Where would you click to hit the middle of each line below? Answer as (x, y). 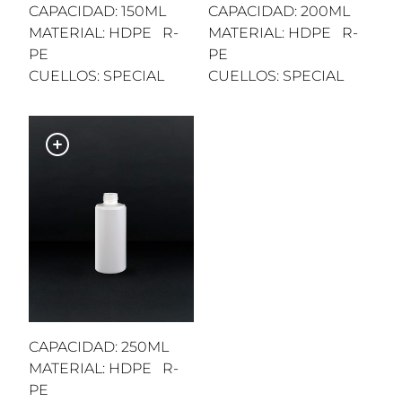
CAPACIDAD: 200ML (279, 11)
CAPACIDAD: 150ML (97, 11)
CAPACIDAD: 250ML (99, 346)
